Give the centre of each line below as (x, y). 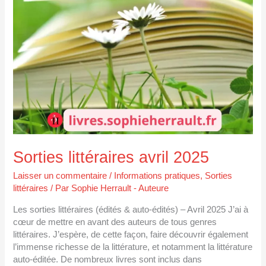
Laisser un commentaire (60, 176)
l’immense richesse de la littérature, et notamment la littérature (133, 247)
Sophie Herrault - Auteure (120, 189)
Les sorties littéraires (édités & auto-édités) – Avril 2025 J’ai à (131, 209)
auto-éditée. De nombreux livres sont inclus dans (108, 259)
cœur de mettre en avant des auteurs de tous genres (115, 222)
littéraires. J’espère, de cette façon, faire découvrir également (131, 234)
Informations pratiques (157, 176)
